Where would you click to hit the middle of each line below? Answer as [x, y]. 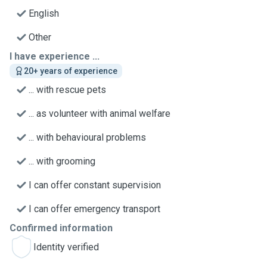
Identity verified [66, 247]
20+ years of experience [71, 71]
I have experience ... [55, 56]
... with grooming [62, 161]
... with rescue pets [67, 90]
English [44, 13]
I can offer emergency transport [94, 209]
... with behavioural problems [87, 137]
